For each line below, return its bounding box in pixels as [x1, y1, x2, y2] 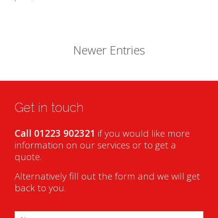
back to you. [15, 182, 66, 194]
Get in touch [15, 100, 84, 115]
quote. [15, 150, 41, 163]
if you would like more [95, 127, 190, 140]
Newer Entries [73, 42, 145, 58]
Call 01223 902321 [15, 127, 95, 140]
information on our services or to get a [15, 139, 176, 151]
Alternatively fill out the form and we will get [15, 170, 200, 182]
